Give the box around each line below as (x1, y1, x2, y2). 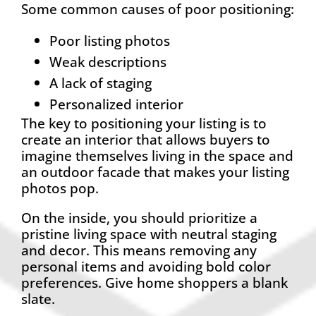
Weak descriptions (49, 52, 166, 72)
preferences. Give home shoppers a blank (21, 273, 288, 293)
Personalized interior (49, 95, 183, 114)
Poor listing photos (49, 31, 170, 51)
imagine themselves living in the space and (21, 146, 293, 166)
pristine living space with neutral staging (21, 224, 276, 244)
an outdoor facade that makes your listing (21, 162, 289, 182)
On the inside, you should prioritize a (21, 208, 257, 228)
